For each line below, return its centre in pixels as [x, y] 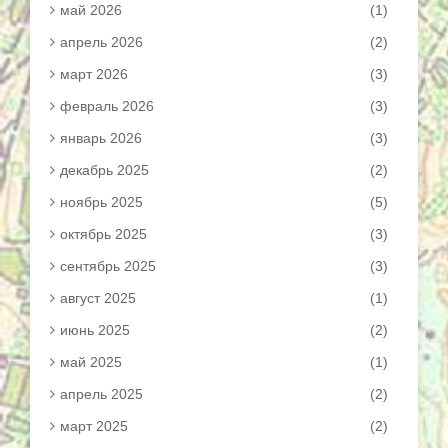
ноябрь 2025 [101, 202]
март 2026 [94, 74]
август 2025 [98, 298]
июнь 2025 [95, 330]
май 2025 [91, 362]
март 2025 [94, 426]
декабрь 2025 [104, 170]
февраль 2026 [107, 106]
